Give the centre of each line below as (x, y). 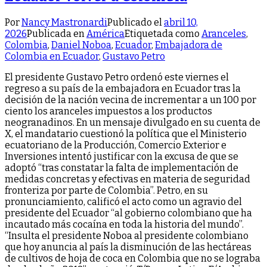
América (105, 34)
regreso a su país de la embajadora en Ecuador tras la (123, 89)
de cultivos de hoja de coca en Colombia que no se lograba (133, 259)
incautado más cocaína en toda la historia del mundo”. (124, 225)
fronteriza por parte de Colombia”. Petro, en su (106, 191)
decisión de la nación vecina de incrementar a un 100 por (131, 100)
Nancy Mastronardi (64, 23)
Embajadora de (189, 45)
